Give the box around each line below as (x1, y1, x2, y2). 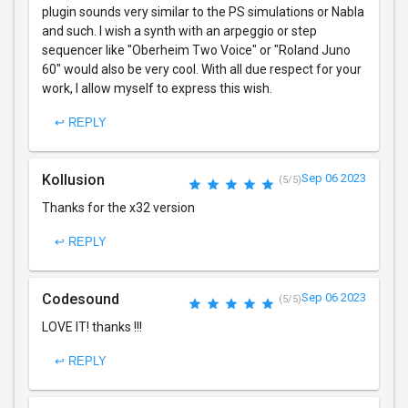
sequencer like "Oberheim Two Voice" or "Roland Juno (42, 42, 351, 57)
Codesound (42, 290, 119, 308)
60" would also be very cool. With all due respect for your (42, 61, 362, 76)
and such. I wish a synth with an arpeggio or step (42, 23, 317, 38)
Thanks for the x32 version (42, 199, 195, 215)
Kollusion (42, 170, 105, 189)
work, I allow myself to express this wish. (42, 80, 272, 96)
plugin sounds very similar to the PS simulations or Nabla (42, 4, 364, 19)
